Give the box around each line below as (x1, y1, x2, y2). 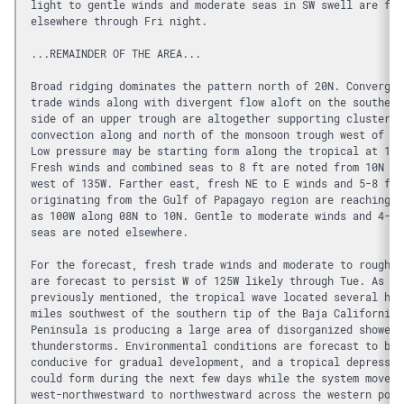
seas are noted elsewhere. (31, 224, 195, 239)
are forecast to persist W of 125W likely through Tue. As (31, 272, 390, 288)
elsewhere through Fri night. (31, 13, 207, 28)
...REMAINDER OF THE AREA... (31, 45, 201, 60)
